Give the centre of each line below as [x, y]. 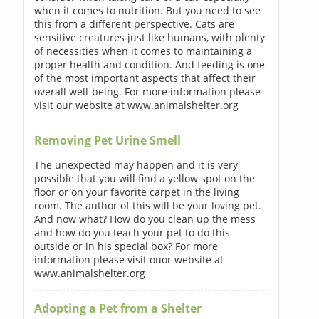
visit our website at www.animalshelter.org [136, 105]
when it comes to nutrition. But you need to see [147, 10]
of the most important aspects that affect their [145, 78]
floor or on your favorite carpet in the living [136, 192]
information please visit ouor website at [129, 259]
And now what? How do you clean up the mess [145, 219]
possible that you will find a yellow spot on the [144, 178]
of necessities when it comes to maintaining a [143, 51]
